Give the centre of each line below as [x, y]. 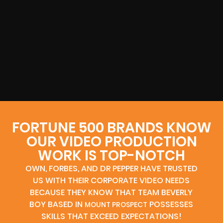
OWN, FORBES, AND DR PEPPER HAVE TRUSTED [111, 169]
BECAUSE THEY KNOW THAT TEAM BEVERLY [111, 193]
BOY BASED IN [57, 205]
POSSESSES [170, 205]
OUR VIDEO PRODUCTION [111, 142]
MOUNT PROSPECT [116, 205]
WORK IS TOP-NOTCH [111, 156]
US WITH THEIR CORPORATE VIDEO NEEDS [111, 181]
